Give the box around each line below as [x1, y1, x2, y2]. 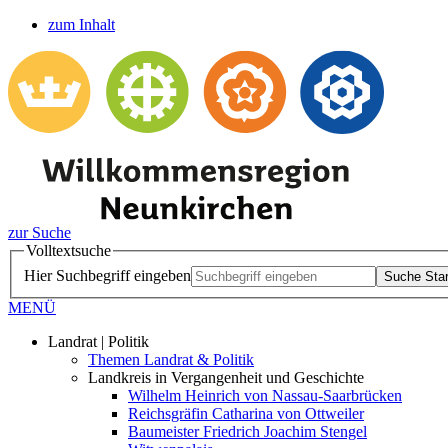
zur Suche [8, 224, 71, 241]
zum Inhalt [48, 16, 115, 33]
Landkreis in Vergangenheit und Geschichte [88, 368, 364, 386]
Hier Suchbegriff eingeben [24, 266, 191, 284]
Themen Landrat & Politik [88, 350, 254, 368]
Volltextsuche [26, 242, 111, 259]
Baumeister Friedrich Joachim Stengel [128, 422, 367, 440]
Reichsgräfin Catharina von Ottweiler [128, 404, 364, 422]
